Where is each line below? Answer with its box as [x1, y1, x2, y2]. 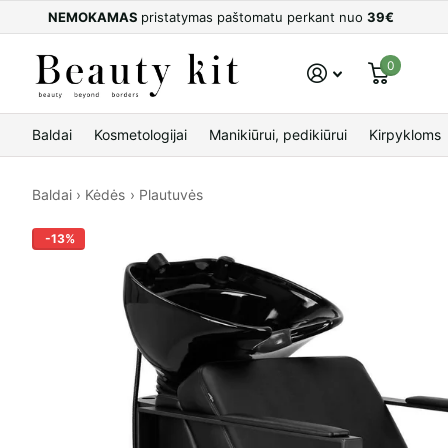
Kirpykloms [369, 126, 441, 144]
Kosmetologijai [94, 126, 187, 144]
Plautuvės [138, 186, 203, 204]
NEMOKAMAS [48, 9, 141, 25]
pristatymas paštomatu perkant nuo [141, 9, 367, 25]
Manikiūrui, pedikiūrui [209, 126, 347, 144]
